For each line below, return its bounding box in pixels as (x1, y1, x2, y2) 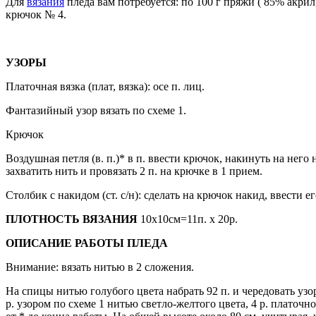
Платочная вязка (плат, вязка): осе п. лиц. (6, 80, 205, 92)
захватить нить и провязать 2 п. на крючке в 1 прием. (6, 164, 262, 177)
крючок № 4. (6, 8, 66, 20)
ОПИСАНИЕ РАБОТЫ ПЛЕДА (6, 236, 168, 249)
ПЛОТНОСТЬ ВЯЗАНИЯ (6, 212, 138, 225)
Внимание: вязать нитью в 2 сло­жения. (6, 260, 194, 273)
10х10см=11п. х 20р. (138, 212, 238, 225)
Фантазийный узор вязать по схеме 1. (6, 104, 186, 116)
